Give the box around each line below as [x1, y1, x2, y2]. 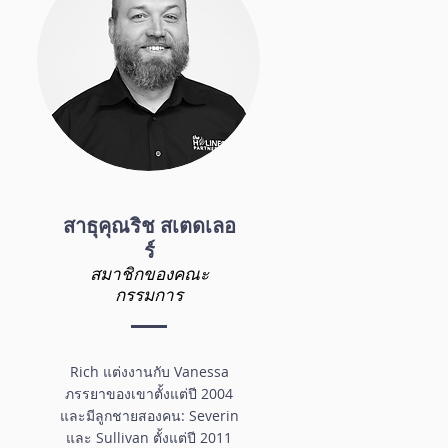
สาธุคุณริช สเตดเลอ [62, 211, 236, 239]
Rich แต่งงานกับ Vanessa [69, 361, 229, 381]
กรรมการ [115, 282, 183, 306]
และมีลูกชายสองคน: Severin [59, 405, 239, 425]
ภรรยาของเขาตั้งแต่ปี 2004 [65, 383, 233, 403]
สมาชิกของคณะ [89, 261, 209, 285]
